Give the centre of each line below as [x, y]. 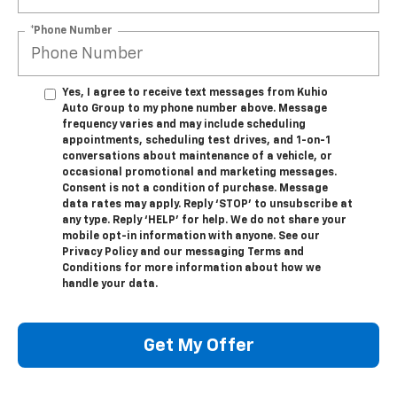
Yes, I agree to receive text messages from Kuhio [195, 93]
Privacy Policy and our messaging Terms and [183, 253]
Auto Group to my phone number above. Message [195, 109]
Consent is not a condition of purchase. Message [195, 189]
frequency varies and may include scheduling [184, 125]
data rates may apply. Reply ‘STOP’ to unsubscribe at [207, 205]
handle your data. [110, 285]
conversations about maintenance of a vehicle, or [197, 157]
